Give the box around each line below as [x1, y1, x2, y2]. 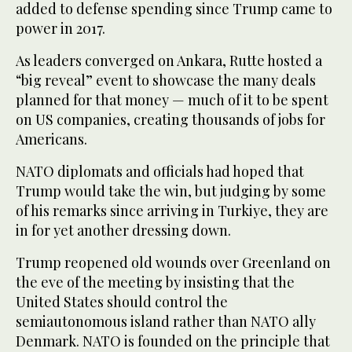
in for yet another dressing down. [16, 221, 231, 240]
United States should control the [16, 292, 228, 312]
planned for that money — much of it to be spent [16, 90, 328, 110]
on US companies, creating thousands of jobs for [16, 110, 325, 130]
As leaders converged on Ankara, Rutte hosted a [16, 51, 322, 71]
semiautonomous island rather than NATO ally [16, 312, 316, 332]
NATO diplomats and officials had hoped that [16, 162, 304, 181]
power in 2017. [16, 19, 105, 38]
